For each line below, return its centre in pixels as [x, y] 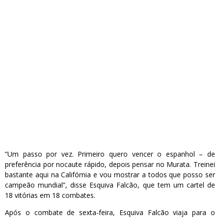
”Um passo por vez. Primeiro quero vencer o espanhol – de [110, 154]
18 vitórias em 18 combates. [50, 195]
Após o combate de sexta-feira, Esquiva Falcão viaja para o [110, 213]
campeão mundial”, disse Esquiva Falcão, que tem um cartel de [110, 185]
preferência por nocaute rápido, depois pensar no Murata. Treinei [110, 165]
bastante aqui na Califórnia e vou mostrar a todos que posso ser [110, 175]
